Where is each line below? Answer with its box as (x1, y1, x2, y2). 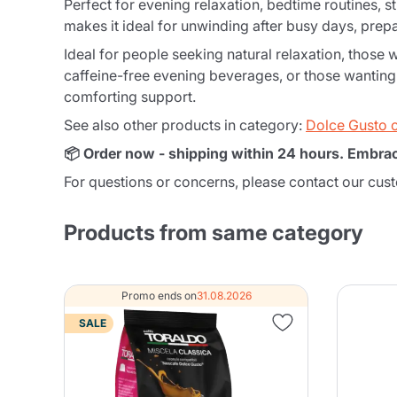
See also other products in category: (64, 116, 306, 134)
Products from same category (64, 220, 363, 245)
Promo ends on (121, 288, 197, 302)
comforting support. (64, 88, 196, 105)
